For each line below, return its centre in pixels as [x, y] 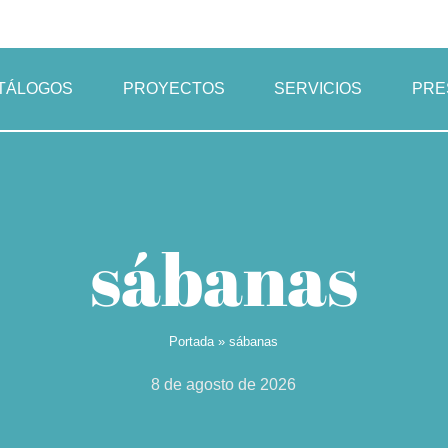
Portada [192, 341]
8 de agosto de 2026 [224, 384]
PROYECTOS [173, 88]
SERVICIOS [318, 88]
